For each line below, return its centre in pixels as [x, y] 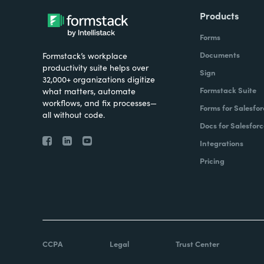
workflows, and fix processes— [100, 103]
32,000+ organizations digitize [99, 79]
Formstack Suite [228, 90]
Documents [220, 55]
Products [219, 16]
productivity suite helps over [95, 67]
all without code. [74, 115]
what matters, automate [89, 91]
